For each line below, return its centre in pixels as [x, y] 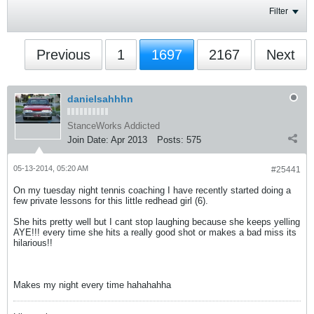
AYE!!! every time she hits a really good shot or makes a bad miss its [155, 232]
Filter [279, 11]
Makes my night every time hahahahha [92, 285]
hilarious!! [33, 243]
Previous [63, 55]
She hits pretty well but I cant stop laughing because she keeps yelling [157, 222]
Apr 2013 [129, 140]
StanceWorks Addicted [114, 126]
